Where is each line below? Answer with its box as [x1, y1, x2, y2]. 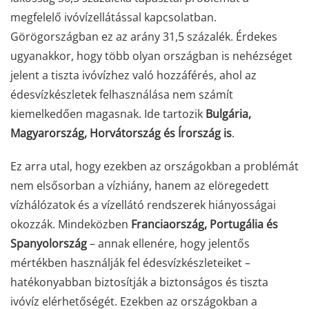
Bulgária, [206, 106, 251, 121]
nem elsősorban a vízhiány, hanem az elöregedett [10, 178, 269, 193]
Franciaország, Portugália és [131, 217, 278, 232]
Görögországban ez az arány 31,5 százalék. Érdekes [10, 29, 277, 44]
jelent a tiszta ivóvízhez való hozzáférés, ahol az [10, 68, 257, 83]
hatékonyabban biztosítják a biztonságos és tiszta [10, 275, 268, 290]
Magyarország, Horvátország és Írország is [10, 126, 232, 141]
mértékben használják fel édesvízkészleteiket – [10, 255, 250, 270]
